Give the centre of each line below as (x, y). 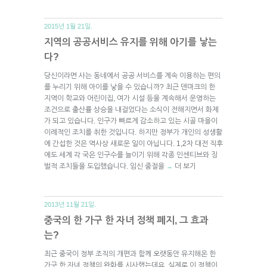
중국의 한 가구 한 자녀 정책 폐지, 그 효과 (126, 220)
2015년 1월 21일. (68, 26)
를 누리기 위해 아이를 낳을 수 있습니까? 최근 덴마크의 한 (130, 87)
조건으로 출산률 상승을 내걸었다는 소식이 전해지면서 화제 (131, 109)
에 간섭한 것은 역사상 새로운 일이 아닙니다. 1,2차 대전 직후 (133, 143)
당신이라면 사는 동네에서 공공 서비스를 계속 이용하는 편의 (132, 75)
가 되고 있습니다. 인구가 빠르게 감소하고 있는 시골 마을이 (131, 121)
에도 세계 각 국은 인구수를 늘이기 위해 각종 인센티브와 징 (131, 155)
